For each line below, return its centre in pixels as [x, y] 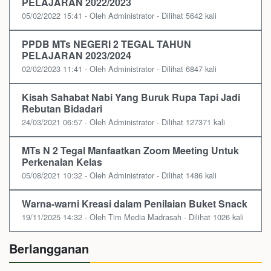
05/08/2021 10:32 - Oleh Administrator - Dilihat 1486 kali [119, 175]
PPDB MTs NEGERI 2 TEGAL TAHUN [106, 44]
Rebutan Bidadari [62, 109]
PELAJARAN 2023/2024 [77, 56]
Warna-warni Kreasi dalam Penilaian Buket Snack [135, 204]
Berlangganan [49, 249]
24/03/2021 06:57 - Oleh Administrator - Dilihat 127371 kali [123, 122]
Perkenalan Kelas [62, 162]
